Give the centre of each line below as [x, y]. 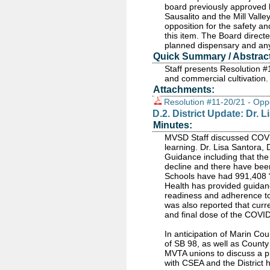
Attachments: [184, 89]
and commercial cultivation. [216, 78]
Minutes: [173, 125]
